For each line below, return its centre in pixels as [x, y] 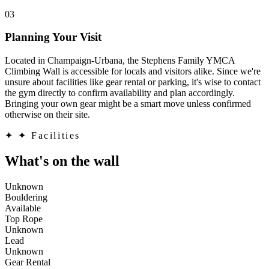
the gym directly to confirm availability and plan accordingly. [120, 92]
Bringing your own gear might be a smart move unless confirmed [128, 103]
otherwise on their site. [47, 114]
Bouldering [26, 197]
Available [23, 208]
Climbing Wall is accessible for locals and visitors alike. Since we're [133, 71]
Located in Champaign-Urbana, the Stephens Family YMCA [120, 60]
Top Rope [24, 219]
